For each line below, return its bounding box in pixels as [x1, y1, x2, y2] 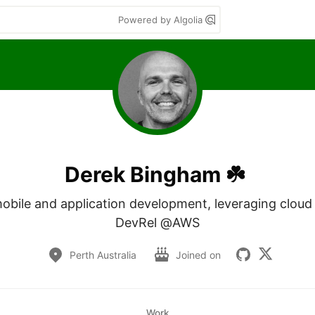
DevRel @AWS [115, 215, 200, 230]
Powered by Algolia [118, 14, 205, 25]
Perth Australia [69, 248, 136, 261]
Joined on [175, 248, 224, 261]
